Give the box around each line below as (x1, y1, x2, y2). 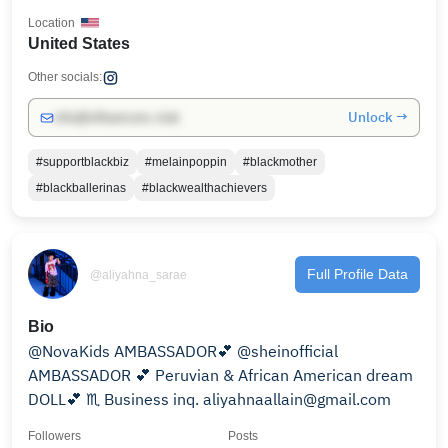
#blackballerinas (36, 181, 126, 195)
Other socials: (28, 70, 102, 84)
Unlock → (348, 108, 408, 126)
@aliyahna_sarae (90, 268, 187, 282)
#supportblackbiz (36, 155, 129, 169)
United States (28, 35, 130, 52)
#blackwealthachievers (142, 181, 267, 195)
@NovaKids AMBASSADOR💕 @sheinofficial (28, 341, 114, 361)
